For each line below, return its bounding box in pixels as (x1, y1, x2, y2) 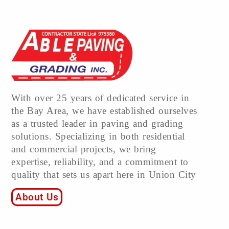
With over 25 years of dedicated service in (11, 93, 189, 104)
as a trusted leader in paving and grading (11, 118, 184, 129)
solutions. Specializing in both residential (11, 131, 185, 142)
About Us (15, 191, 58, 203)
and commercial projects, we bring (11, 144, 156, 155)
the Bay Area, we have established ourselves (11, 105, 197, 117)
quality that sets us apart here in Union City (11, 169, 196, 180)
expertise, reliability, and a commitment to (11, 156, 189, 168)
